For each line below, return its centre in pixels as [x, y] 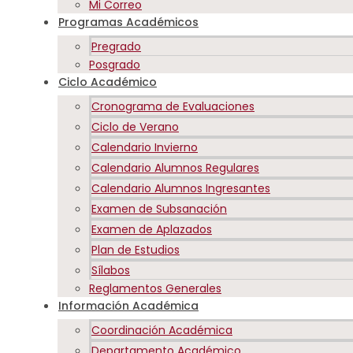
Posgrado [115, 64]
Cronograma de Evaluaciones [173, 106]
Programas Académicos [128, 22]
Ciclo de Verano [135, 126]
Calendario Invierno [145, 147]
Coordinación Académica [162, 330]
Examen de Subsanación [159, 208]
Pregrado [116, 46]
